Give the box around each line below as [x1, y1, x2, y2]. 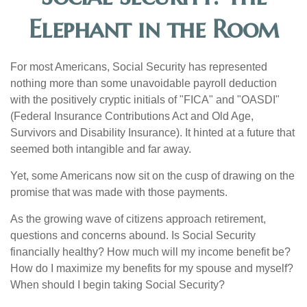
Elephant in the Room [28, 12, 279, 45]
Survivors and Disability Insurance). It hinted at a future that [10, 127, 295, 138]
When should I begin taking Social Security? [10, 279, 225, 291]
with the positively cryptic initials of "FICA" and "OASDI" [10, 94, 280, 106]
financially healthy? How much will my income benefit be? [10, 246, 291, 258]
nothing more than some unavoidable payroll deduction [10, 77, 277, 89]
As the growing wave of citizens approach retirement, [10, 213, 266, 225]
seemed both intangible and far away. [10, 143, 191, 155]
